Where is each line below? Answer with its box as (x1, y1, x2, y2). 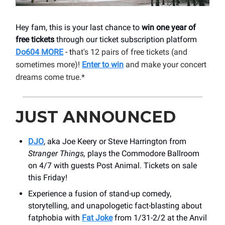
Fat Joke (82, 212, 113, 222)
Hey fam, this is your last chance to (16, 22, 142, 32)
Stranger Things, (28, 148, 87, 158)
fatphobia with (28, 212, 82, 222)
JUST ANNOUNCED (16, 106, 176, 127)
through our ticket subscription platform (54, 34, 197, 44)
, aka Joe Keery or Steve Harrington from (44, 136, 186, 146)
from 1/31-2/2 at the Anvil (113, 212, 207, 222)
